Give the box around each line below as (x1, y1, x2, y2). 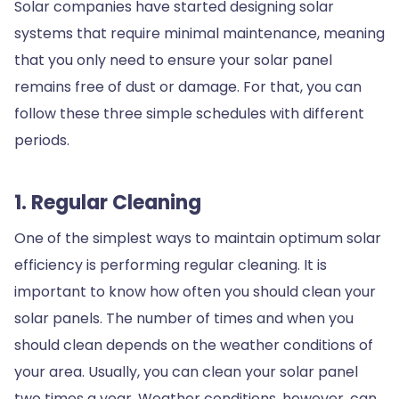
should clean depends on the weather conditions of (14, 334, 373, 355)
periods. (14, 129, 73, 151)
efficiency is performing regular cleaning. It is (14, 254, 327, 275)
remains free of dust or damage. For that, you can (14, 76, 362, 97)
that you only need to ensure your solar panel (14, 49, 332, 70)
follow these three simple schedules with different (14, 102, 364, 124)
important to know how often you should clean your (14, 281, 376, 302)
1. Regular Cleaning (14, 188, 206, 216)
